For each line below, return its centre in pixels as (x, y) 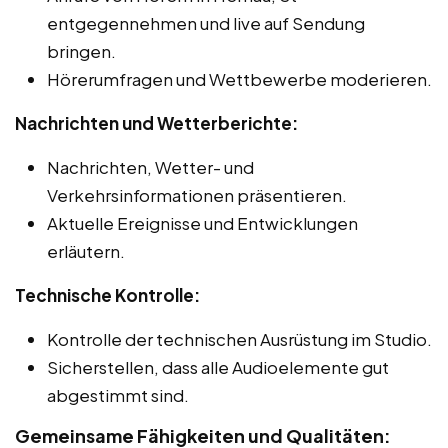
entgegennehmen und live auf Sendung (206, 22)
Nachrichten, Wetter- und (150, 166)
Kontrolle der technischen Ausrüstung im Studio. (239, 338)
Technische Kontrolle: (107, 294)
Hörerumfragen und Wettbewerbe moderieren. (239, 78)
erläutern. (86, 250)
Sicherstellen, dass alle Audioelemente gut (218, 366)
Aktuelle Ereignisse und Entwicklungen (202, 222)
